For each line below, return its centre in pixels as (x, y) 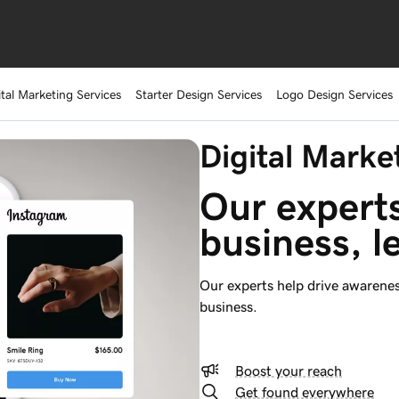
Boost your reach (289, 370)
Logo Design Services (334, 94)
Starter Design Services (199, 94)
